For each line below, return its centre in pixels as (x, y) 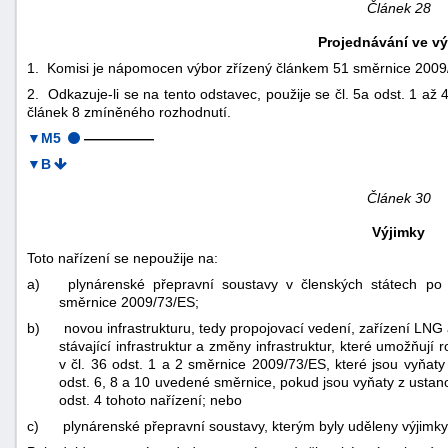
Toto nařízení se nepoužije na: (122, 257)
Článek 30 (398, 197)
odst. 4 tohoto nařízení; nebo (150, 399)
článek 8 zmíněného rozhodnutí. (129, 111)
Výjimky (398, 231)
